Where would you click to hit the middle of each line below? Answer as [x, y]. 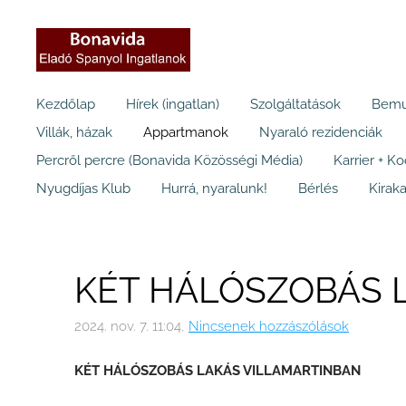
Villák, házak [74, 133]
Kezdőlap [66, 105]
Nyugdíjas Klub [83, 189]
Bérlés [318, 189]
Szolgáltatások [295, 105]
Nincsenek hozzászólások [269, 326]
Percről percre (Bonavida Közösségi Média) [169, 161]
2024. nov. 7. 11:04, [130, 326]
